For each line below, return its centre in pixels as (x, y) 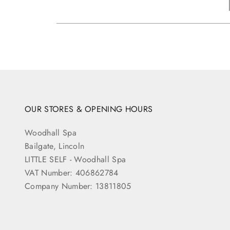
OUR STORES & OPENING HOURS (89, 109)
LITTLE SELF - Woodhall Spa (75, 159)
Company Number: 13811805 (78, 186)
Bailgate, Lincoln (55, 146)
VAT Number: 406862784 (72, 172)
